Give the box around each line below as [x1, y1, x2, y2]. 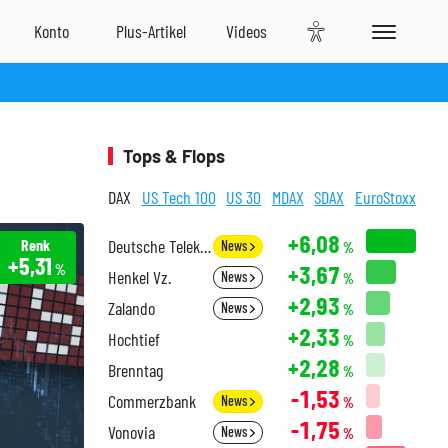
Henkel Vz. [108, 266, 171, 288]
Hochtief [108, 328, 160, 350]
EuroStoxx [354, 186, 416, 208]
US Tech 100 [141, 186, 216, 208]
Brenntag [108, 359, 163, 381]
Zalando [108, 297, 155, 319]
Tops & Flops [123, 145, 225, 167]
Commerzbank [108, 390, 196, 412]
